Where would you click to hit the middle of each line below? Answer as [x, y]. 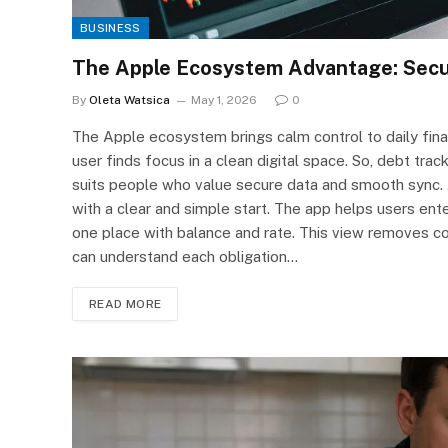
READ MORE [125, 303]
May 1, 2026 [224, 99]
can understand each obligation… [185, 256]
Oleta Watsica [129, 99]
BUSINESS [110, 27]
